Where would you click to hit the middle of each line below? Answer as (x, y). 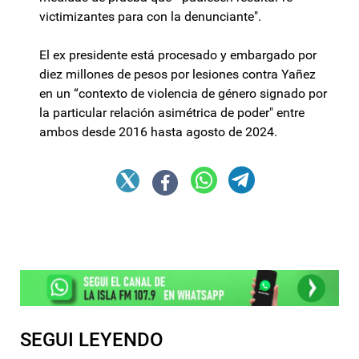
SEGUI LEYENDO (92, 339)
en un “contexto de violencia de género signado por (183, 94)
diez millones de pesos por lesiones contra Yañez (177, 75)
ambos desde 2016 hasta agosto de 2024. (158, 132)
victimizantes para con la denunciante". (150, 17)
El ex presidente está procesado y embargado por (178, 55)
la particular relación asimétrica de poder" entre (172, 113)
